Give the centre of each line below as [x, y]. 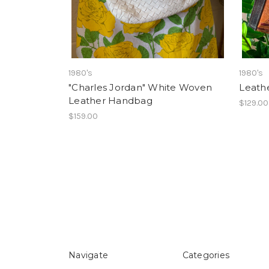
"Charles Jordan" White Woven [140, 88]
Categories [206, 255]
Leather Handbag [110, 101]
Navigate [88, 255]
